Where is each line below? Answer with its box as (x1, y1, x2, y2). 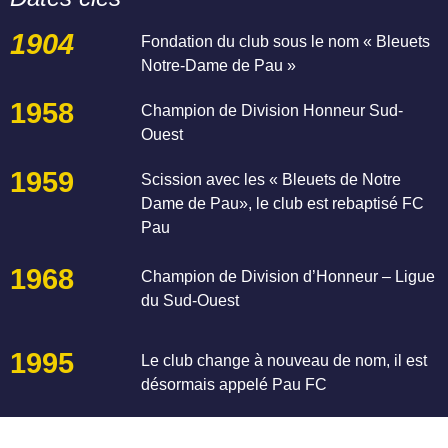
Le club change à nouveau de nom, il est (141, 351, 428, 369)
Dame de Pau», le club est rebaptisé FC (141, 194, 425, 212)
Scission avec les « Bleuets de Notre (141, 170, 402, 188)
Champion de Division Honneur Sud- (141, 101, 404, 119)
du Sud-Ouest (141, 292, 240, 310)
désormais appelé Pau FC (141, 375, 328, 393)
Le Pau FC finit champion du (141, 420, 344, 438)
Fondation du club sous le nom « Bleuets (141, 32, 431, 50)
